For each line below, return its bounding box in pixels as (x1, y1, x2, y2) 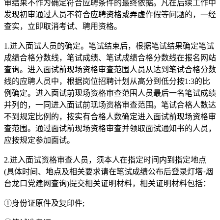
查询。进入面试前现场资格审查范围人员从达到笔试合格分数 (4, 65, 216, 74)
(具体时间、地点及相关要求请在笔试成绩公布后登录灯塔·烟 (4, 167, 213, 176)
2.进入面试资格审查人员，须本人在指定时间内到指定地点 (4, 155, 206, 164)
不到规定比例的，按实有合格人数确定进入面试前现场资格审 (4, 112, 216, 121)
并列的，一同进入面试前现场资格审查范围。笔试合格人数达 (4, 100, 216, 109)
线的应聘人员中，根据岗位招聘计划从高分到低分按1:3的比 (4, 77, 210, 85)
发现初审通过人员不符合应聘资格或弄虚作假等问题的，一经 (4, 10, 216, 19)
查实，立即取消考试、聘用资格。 (4, 22, 122, 30)
